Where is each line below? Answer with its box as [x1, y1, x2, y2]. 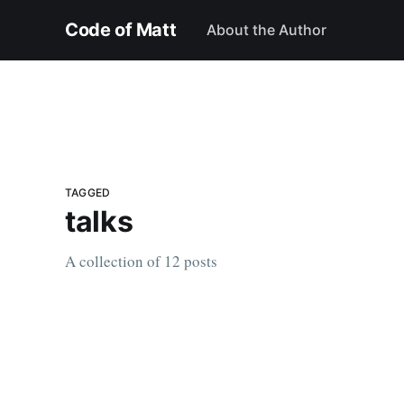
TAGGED [65, 186, 111, 200]
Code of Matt [65, 19, 177, 41]
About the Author [206, 20, 326, 39]
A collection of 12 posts [65, 251, 217, 272]
